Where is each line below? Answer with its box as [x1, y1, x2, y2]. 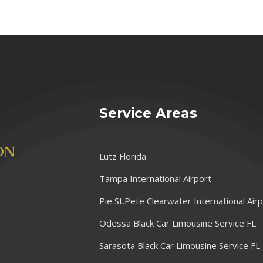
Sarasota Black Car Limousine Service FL [99, 239, 261, 251]
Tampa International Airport [99, 172, 212, 184]
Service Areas [99, 104, 198, 122]
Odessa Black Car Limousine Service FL [99, 217, 257, 229]
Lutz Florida [99, 150, 147, 162]
